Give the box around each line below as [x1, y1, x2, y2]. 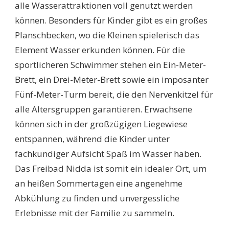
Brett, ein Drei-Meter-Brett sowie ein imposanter [15, 74, 209, 85]
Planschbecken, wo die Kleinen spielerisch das [15, 29, 199, 41]
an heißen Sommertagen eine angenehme [15, 177, 182, 189]
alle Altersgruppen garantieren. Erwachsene [15, 103, 192, 115]
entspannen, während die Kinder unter [15, 133, 170, 145]
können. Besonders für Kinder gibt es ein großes [15, 14, 208, 26]
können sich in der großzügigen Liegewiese [15, 118, 188, 130]
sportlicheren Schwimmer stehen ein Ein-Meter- [15, 59, 206, 71]
